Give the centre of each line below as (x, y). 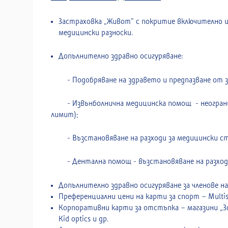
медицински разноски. (96, 33)
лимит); (64, 115)
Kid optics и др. (83, 219)
